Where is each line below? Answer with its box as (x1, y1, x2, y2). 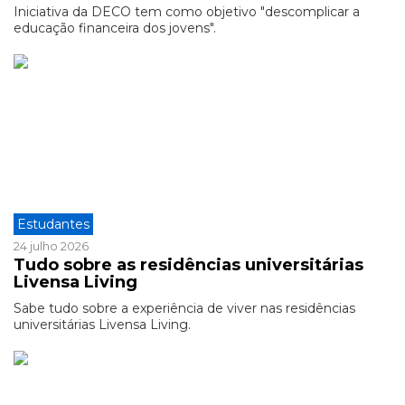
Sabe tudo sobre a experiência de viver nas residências (14, 300, 355, 316)
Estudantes (17, 216, 89, 232)
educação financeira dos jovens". (14, 20, 216, 36)
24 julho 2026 (14, 239, 89, 253)
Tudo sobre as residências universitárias (14, 255, 363, 275)
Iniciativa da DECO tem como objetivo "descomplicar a (14, 4, 360, 20)
